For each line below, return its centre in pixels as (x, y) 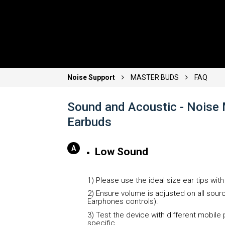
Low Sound (122, 152)
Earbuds (90, 122)
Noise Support (92, 78)
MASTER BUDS (155, 78)
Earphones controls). (123, 202)
